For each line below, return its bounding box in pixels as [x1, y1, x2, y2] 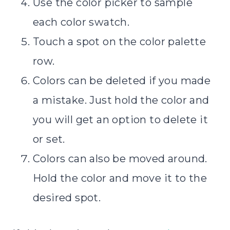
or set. [33, 132, 65, 145]
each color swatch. [33, 15, 130, 28]
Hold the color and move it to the [33, 171, 207, 184]
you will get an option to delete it [33, 113, 208, 126]
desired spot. [33, 191, 101, 204]
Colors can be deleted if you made [33, 74, 211, 87]
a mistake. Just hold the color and [33, 93, 209, 106]
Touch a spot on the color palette [33, 35, 206, 48]
